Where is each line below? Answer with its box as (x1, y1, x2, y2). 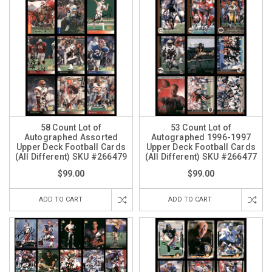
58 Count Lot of (40, 123, 102, 133)
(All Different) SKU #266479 (15, 152, 127, 162)
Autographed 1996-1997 (151, 132, 251, 143)
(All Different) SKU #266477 (144, 152, 257, 162)
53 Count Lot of (170, 123, 232, 133)
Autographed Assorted (24, 132, 118, 143)
